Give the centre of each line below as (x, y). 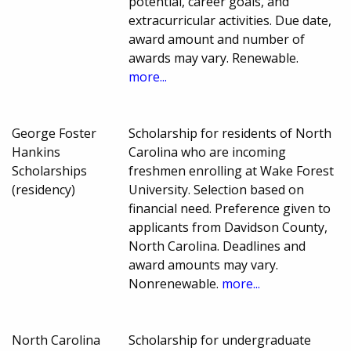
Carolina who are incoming (208, 152)
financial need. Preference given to (230, 209)
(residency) (43, 190)
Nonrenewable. (175, 284)
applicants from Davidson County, (228, 228)
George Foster (54, 134)
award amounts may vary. (204, 265)
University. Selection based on (217, 190)
